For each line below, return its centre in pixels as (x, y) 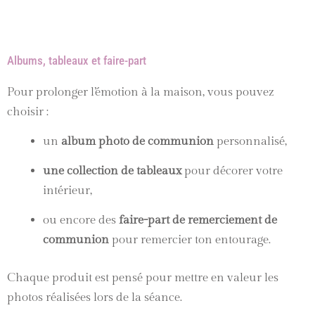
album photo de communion (137, 142)
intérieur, (67, 191)
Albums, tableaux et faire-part (77, 61)
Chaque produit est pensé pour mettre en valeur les (143, 277)
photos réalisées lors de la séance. (95, 297)
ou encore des (81, 220)
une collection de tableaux (112, 171)
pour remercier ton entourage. (190, 240)
